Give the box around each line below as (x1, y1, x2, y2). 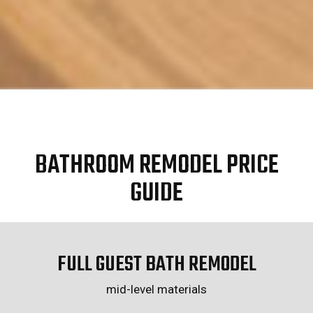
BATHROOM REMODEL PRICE (34, 146, 279, 187)
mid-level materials (106, 282, 207, 297)
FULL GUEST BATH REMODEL (57, 248, 256, 282)
